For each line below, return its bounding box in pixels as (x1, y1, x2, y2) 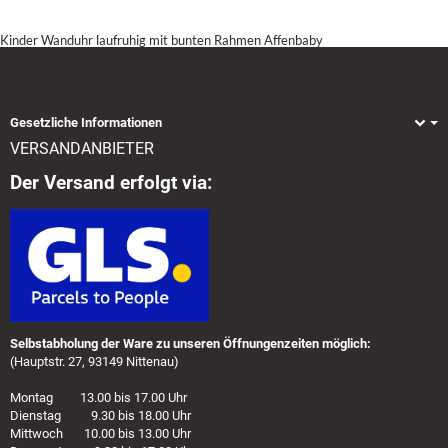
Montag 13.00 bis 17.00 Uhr (10, 390, 187, 406)
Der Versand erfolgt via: (10, 172, 212, 195)
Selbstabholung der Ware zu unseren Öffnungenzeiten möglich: (10, 336, 371, 352)
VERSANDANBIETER (10, 139, 154, 159)
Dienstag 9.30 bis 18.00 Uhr (10, 408, 191, 424)
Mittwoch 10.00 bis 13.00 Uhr (10, 426, 191, 442)
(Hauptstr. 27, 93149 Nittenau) (10, 354, 179, 370)
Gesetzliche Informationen (10, 114, 162, 130)
